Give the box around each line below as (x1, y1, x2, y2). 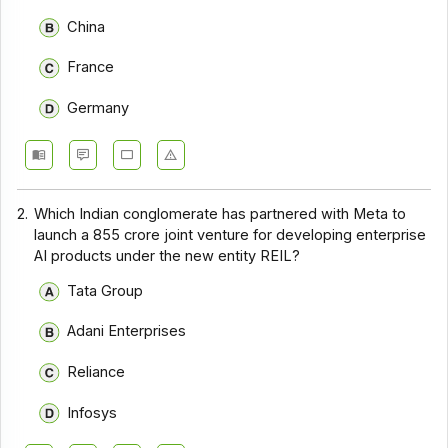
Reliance (66, 363, 125, 381)
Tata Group (66, 281, 143, 300)
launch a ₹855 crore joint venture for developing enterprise (34, 226, 427, 245)
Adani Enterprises (66, 322, 186, 341)
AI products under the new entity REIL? (34, 247, 301, 266)
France (66, 58, 114, 77)
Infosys (66, 403, 117, 422)
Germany (66, 99, 129, 118)
